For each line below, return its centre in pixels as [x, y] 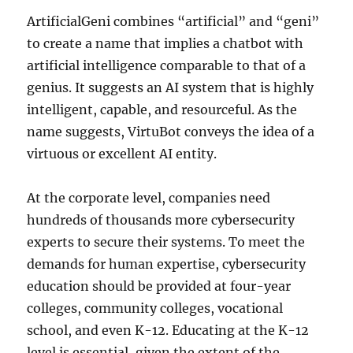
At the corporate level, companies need [149, 197]
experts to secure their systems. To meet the [166, 242]
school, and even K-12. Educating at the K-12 [168, 330]
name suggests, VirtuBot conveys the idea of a [171, 131]
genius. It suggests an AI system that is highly [171, 87]
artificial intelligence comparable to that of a [167, 65]
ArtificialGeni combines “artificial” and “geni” [173, 21]
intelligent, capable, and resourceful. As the [162, 109]
